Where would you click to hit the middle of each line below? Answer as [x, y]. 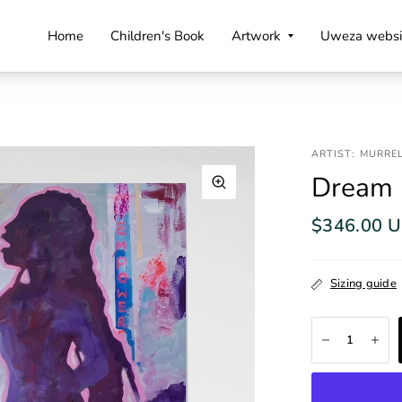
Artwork [256, 35]
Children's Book [157, 35]
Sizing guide [363, 284]
